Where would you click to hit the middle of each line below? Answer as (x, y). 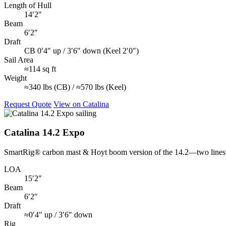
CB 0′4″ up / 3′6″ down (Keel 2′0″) (81, 50)
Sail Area (19, 60)
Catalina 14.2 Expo (44, 133)
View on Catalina (81, 104)
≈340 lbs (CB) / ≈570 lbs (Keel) (75, 87)
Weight (15, 78)
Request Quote (28, 104)
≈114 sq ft (40, 69)
